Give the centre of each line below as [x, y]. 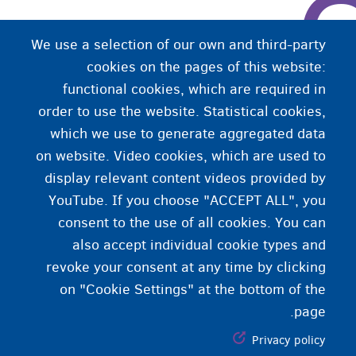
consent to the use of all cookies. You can [192, 223]
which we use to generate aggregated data [188, 134]
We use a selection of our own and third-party [178, 45]
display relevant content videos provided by [185, 178]
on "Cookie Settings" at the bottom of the [192, 290]
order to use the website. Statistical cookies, [182, 112]
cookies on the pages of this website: [206, 67]
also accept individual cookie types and [199, 245]
